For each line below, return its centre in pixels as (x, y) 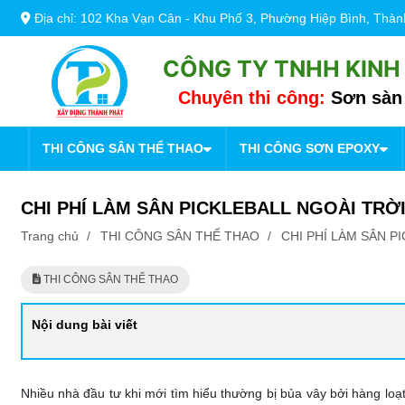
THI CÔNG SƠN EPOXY (310, 148)
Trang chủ (49, 236)
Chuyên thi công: (251, 97)
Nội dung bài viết (84, 325)
